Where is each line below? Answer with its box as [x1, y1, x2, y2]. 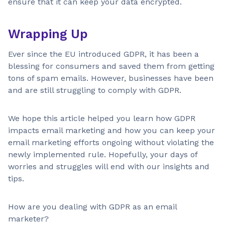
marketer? [8, 213, 49, 223]
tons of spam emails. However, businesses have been [8, 73, 213, 83]
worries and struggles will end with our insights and [8, 161, 209, 171]
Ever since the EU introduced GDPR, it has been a [8, 49, 199, 59]
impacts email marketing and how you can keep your [8, 125, 215, 135]
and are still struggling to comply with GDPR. [8, 85, 181, 95]
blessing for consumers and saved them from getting [8, 61, 214, 71]
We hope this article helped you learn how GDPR [8, 113, 195, 123]
